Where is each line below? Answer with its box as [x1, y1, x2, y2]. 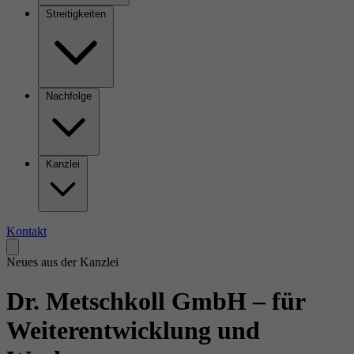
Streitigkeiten [46, 8, 106, 21]
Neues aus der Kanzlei [6, 255, 119, 269]
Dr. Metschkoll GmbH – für [6, 286, 305, 315]
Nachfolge [46, 90, 92, 103]
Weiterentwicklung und [6, 315, 260, 345]
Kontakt [6, 224, 47, 239]
